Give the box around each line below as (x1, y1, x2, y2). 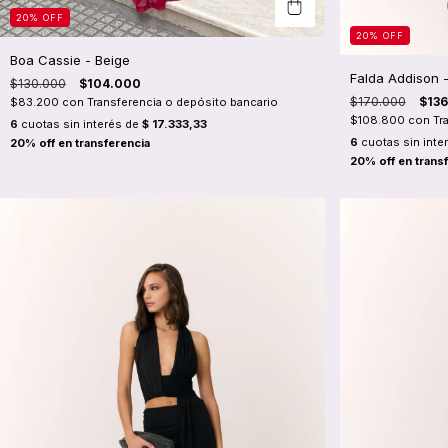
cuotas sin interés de (18, 116, 142, 131)
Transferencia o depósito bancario (87, 94, 278, 109)
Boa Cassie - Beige (10, 51, 130, 68)
